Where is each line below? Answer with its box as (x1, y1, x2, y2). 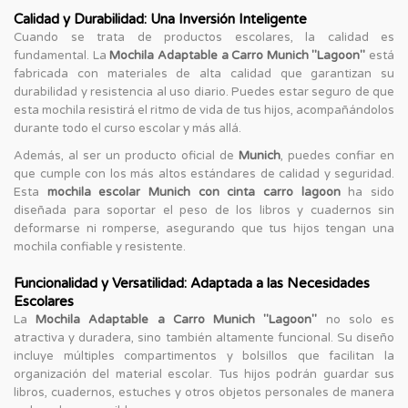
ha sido (340, 184, 395, 199)
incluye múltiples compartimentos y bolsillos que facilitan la (14, 348, 394, 363)
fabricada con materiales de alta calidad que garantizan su (14, 66, 394, 81)
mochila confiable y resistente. (14, 239, 186, 254)
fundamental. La (14, 47, 110, 63)
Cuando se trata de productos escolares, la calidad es (14, 29, 394, 45)
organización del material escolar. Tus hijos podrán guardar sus (14, 366, 394, 382)
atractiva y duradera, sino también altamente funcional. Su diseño (14, 330, 394, 345)
